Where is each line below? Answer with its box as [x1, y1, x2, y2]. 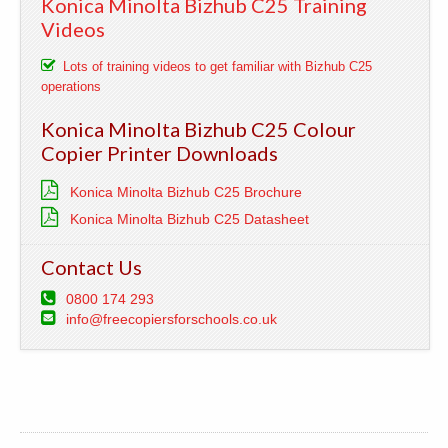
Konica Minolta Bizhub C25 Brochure [70, 183, 302, 200]
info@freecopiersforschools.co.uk [66, 310, 277, 327]
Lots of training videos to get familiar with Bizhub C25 [63, 58, 372, 74]
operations [41, 78, 101, 94]
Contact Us [41, 254, 142, 279]
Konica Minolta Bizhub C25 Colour [41, 116, 356, 141]
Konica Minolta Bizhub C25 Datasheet [70, 210, 309, 227]
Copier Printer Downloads [41, 140, 278, 165]
